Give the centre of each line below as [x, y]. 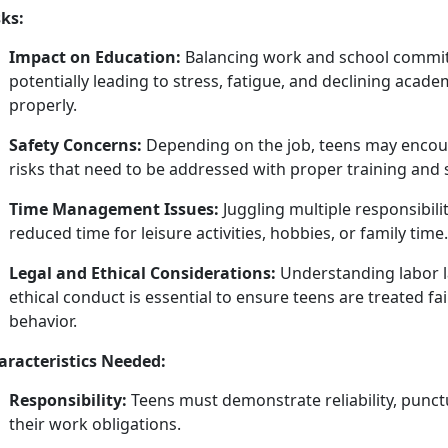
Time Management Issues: [114, 209]
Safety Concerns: [75, 145]
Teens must [176, 400]
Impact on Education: [95, 57]
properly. [45, 105]
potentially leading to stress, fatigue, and [165, 81]
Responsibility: [68, 400]
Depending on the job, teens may [271, 145]
